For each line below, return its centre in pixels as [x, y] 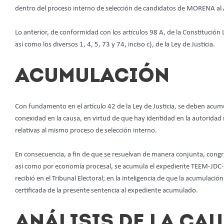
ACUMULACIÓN [92, 77]
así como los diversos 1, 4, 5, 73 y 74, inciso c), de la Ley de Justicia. [115, 45]
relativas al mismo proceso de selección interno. [86, 131]
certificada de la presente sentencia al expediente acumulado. [106, 191]
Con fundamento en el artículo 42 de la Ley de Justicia [95, 107]
